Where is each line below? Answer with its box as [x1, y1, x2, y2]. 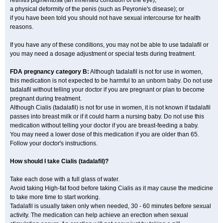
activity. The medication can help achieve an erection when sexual [10, 212, 188, 219]
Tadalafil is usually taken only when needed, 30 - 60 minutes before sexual [10, 203, 211, 210]
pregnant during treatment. [10, 95, 82, 102]
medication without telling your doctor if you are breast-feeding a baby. [10, 122, 199, 129]
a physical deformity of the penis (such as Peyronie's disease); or [10, 5, 184, 12]
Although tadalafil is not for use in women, [89, 68, 203, 75]
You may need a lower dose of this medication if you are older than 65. [10, 131, 199, 138]
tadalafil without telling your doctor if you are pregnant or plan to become [10, 86, 205, 93]
